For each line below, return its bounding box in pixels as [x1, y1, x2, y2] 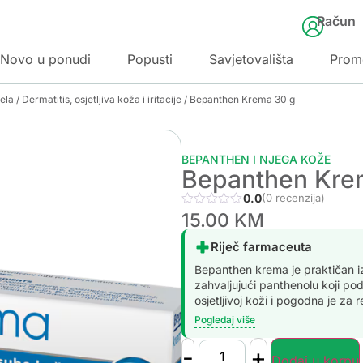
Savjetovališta [209, 50, 293, 67]
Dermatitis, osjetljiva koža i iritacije [22, 92, 181, 105]
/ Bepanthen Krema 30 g [181, 92, 295, 105]
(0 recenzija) [261, 190, 325, 204]
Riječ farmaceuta [211, 239, 312, 255]
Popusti [127, 50, 173, 67]
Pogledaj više [194, 313, 255, 326]
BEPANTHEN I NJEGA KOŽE [181, 152, 331, 166]
